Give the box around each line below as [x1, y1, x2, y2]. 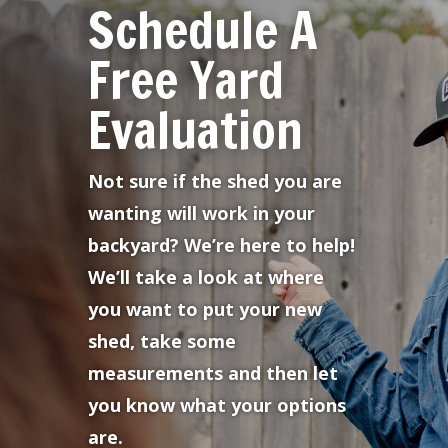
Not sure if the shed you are [88, 168, 342, 193]
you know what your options [88, 392, 346, 417]
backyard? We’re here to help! [88, 232, 355, 257]
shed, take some [88, 328, 236, 353]
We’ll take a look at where [88, 264, 324, 289]
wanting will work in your [88, 200, 315, 225]
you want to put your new [88, 296, 322, 321]
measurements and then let [88, 360, 338, 385]
